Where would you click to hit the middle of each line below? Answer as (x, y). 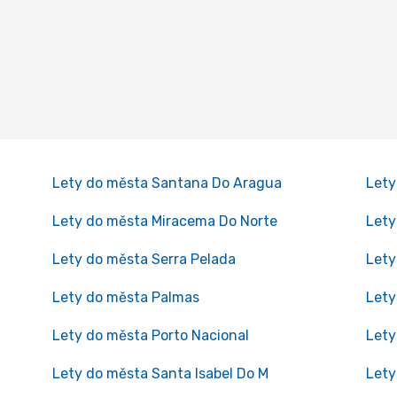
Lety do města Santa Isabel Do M (160, 374)
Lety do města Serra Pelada (144, 259)
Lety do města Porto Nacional (150, 335)
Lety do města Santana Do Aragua (167, 183)
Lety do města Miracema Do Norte (164, 221)
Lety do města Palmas (125, 297)
